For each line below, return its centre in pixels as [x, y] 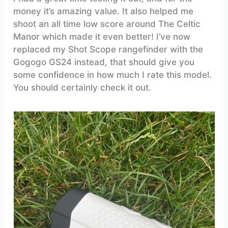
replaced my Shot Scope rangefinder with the [108, 49]
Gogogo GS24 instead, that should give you [104, 62]
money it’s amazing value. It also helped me [104, 11]
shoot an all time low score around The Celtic [107, 24]
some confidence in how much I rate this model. [113, 75]
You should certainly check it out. [82, 87]
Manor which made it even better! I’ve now [102, 36]
